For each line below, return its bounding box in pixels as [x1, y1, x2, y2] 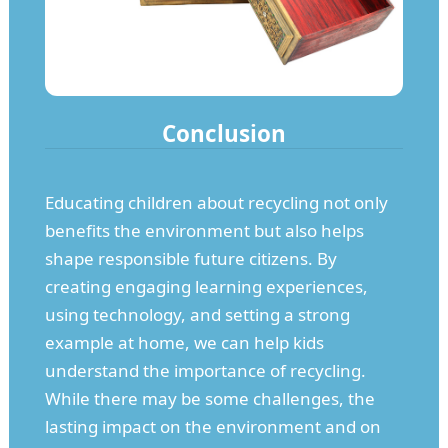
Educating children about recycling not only [44, 191, 388, 215]
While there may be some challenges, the [44, 387, 375, 411]
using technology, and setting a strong [44, 303, 350, 327]
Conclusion [161, 118, 286, 150]
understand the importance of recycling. [44, 359, 366, 383]
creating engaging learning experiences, [44, 275, 368, 299]
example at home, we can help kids [44, 331, 324, 355]
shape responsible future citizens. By [44, 247, 337, 271]
